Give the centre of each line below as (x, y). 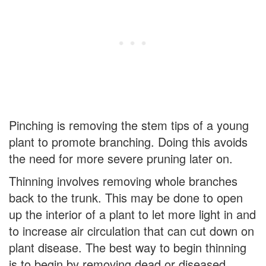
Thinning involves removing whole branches (123, 180)
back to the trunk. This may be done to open (126, 197)
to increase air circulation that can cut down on (132, 230)
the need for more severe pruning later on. (121, 158)
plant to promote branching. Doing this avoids (128, 141)
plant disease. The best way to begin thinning (128, 247)
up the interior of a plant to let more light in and (132, 214)
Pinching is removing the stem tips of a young (129, 125)
